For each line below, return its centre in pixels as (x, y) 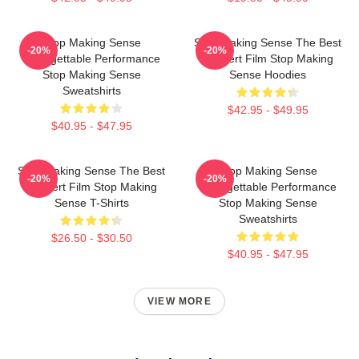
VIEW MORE (179, 301)
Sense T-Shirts (91, 203)
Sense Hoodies (268, 75)
